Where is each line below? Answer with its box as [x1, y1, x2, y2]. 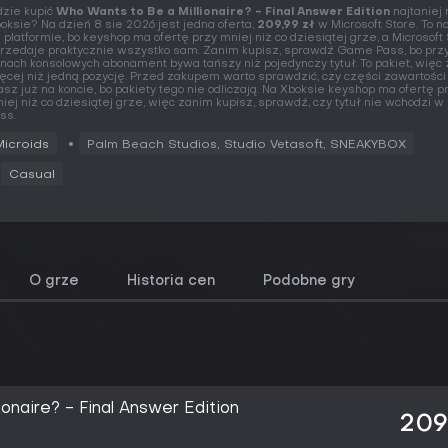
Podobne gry [263, 275, 355, 288]
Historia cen [127, 275, 215, 288]
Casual [9, 169, 55, 181]
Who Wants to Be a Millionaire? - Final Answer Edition [56, 7, 390, 18]
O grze [29, 275, 79, 288]
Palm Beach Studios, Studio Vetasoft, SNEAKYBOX [87, 139, 406, 151]
